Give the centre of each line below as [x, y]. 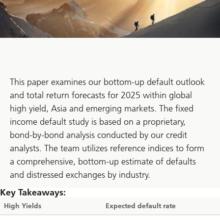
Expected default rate [141, 206]
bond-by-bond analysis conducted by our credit [98, 135]
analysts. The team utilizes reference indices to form [107, 148]
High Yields [23, 206]
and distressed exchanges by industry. [80, 175]
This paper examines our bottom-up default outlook [107, 82]
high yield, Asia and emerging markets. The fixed [102, 108]
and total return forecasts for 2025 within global [101, 95]
